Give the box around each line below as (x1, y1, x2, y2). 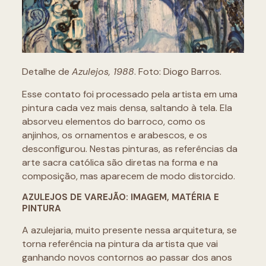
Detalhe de (21, 65, 72, 78)
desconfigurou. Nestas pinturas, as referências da (21, 142, 237, 155)
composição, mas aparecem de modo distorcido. (21, 169, 235, 182)
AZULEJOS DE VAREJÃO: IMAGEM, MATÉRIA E (21, 191, 219, 203)
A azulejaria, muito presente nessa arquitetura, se (21, 223, 237, 236)
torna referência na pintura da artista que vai (21, 237, 218, 250)
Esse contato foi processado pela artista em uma (21, 87, 237, 100)
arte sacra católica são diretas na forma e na (21, 156, 218, 169)
